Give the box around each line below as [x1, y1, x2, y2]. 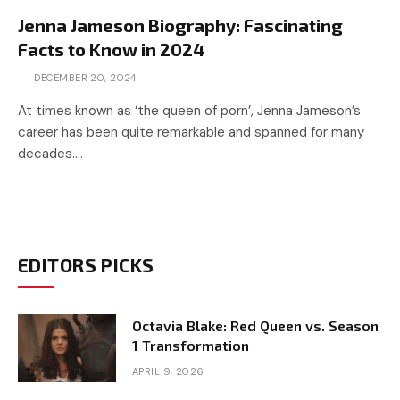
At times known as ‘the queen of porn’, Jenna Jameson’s [18, 101, 361, 120]
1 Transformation [132, 336, 249, 354]
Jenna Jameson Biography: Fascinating [18, 13, 343, 36]
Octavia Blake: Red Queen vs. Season [132, 316, 379, 334]
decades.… [18, 144, 83, 162]
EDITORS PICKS [18, 253, 154, 276]
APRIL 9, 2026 [132, 364, 204, 378]
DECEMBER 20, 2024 [34, 71, 137, 84]
